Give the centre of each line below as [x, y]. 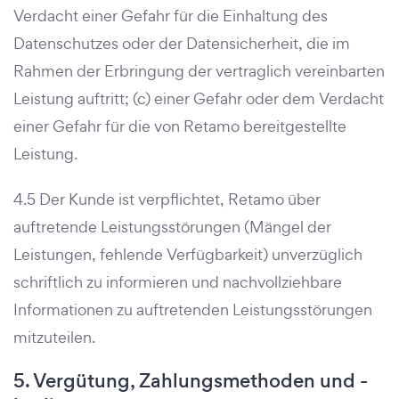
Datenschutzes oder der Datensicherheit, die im [182, 43]
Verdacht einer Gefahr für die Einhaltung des [171, 16]
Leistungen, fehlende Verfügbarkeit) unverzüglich [188, 254]
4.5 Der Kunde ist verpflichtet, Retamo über [167, 199]
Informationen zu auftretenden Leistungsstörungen [193, 309]
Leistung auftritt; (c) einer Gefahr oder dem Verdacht [199, 98]
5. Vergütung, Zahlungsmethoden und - [191, 381]
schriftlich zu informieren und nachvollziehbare [178, 282]
